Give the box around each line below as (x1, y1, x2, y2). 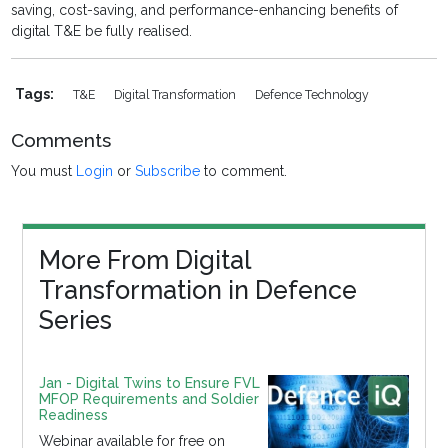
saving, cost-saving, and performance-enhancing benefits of (11, 2, 399, 19)
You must (11, 163, 77, 180)
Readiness (38, 407, 108, 424)
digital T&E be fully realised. (11, 23, 201, 40)
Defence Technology (255, 87, 370, 103)
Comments (11, 129, 112, 152)
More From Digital (38, 245, 250, 276)
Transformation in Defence (38, 275, 357, 306)
